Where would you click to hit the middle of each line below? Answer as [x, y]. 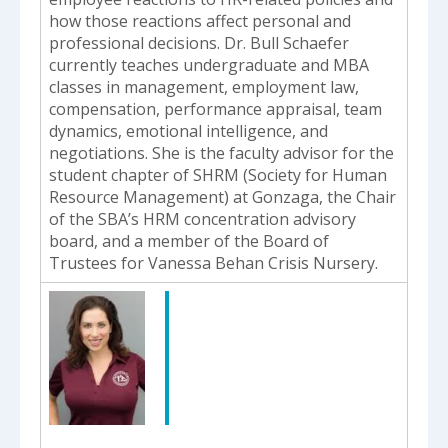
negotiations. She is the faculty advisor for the [221, 153]
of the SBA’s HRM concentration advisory [202, 219]
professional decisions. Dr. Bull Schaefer [199, 43]
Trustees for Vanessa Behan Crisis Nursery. [213, 263]
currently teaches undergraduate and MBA [209, 65]
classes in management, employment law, [204, 87]
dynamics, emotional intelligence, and [188, 131]
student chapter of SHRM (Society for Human [218, 175]
